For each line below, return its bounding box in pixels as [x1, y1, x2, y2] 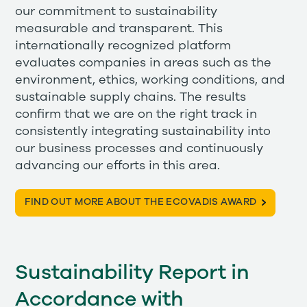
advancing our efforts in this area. [15, 160, 221, 173]
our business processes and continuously [15, 143, 264, 156]
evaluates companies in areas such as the [15, 57, 272, 70]
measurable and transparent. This [15, 23, 223, 36]
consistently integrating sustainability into [15, 125, 271, 138]
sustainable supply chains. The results [15, 91, 247, 104]
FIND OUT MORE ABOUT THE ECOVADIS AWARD [25, 197, 257, 208]
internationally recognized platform [15, 40, 232, 53]
